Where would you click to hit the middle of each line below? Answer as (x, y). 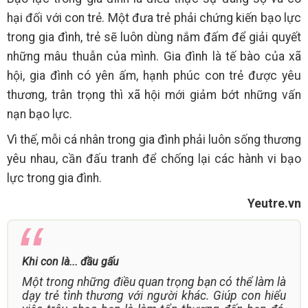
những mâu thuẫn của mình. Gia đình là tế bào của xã (154, 56)
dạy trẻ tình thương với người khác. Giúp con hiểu (154, 295)
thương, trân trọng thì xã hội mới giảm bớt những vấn (154, 95)
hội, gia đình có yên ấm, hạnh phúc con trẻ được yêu (154, 75)
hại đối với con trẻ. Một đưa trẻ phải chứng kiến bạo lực (154, 18)
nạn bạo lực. (40, 114)
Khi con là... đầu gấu (70, 261)
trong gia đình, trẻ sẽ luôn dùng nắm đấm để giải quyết (154, 37)
